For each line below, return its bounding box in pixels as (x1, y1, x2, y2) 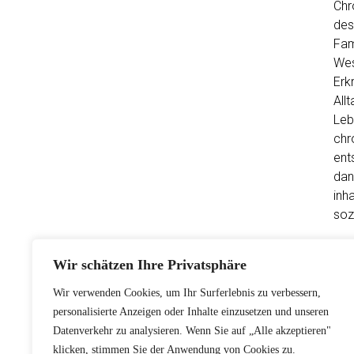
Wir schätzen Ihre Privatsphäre (53, 257, 247, 273)
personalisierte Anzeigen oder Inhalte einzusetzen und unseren (53, 306, 329, 318)
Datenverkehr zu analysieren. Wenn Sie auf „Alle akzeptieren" (53, 325, 331, 337)
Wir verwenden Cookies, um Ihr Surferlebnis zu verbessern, (53, 287, 321, 299)
